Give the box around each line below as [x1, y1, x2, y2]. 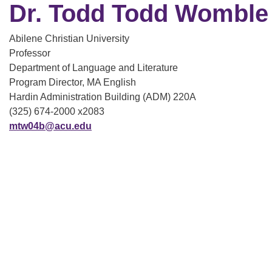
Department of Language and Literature [9, 63, 178, 73]
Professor [9, 48, 50, 58]
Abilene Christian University [9, 33, 129, 44]
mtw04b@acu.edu [9, 121, 92, 131]
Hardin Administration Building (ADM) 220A [9, 92, 196, 102]
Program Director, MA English [9, 77, 136, 87]
